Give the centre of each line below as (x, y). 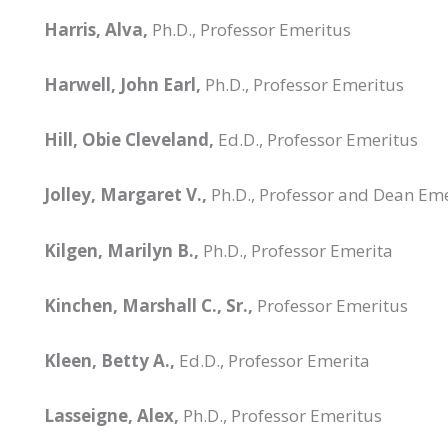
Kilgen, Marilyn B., (121, 250)
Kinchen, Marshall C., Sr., (148, 305)
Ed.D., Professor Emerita (272, 360)
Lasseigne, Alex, (111, 416)
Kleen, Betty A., (109, 360)
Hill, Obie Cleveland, (129, 140)
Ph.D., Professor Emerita (296, 250)
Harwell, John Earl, (122, 84)
